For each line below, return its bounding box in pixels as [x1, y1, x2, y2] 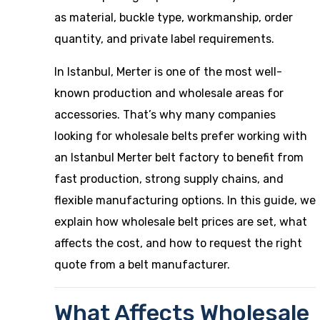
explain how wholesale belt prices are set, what [54, 215, 307, 229]
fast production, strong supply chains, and [54, 172, 284, 186]
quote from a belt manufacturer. [54, 258, 230, 271]
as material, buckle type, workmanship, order [54, 11, 293, 24]
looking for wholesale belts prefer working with [54, 129, 307, 143]
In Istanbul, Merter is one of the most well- [54, 65, 282, 79]
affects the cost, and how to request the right [54, 236, 302, 250]
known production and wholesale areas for [54, 86, 284, 100]
